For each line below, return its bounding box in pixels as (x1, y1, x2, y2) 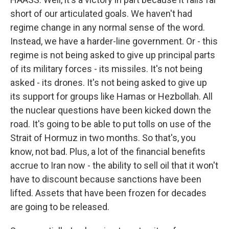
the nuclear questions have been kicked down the (10, 105, 211, 116)
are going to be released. (10, 201, 109, 212)
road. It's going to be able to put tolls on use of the (10, 119, 211, 129)
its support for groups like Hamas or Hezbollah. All (10, 91, 213, 102)
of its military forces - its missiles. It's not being (10, 63, 202, 74)
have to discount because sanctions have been (10, 174, 201, 185)
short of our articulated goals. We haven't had (10, 8, 192, 19)
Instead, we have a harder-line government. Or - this (10, 36, 218, 47)
